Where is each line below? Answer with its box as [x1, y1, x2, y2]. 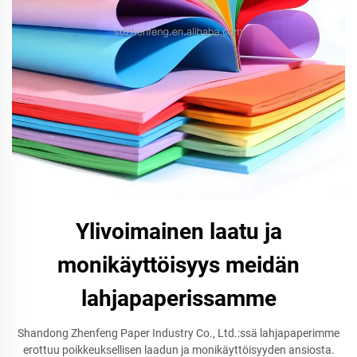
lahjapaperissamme [80, 285, 277, 312]
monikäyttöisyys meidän [57, 252, 300, 278]
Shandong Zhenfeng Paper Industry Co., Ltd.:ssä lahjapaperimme [18, 327, 339, 339]
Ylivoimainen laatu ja [75, 218, 282, 245]
